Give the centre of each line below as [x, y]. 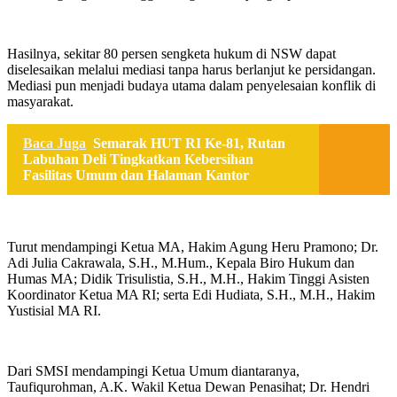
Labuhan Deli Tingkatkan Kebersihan [138, 159]
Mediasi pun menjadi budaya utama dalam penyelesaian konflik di [191, 85]
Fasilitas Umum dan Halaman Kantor [136, 175]
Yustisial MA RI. [54, 310]
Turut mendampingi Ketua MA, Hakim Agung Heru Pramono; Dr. [193, 246]
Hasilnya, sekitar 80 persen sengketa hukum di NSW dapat [171, 53]
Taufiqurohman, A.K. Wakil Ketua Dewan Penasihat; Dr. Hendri [188, 386]
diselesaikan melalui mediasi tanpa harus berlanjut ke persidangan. [191, 69]
